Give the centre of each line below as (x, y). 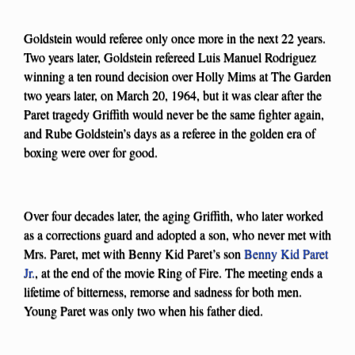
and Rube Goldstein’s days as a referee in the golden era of (170, 133)
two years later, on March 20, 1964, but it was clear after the (173, 95)
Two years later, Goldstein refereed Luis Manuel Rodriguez (170, 57)
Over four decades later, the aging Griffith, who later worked (174, 216)
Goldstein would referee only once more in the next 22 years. (175, 38)
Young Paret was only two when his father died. (143, 311)
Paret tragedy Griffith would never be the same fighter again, (174, 114)
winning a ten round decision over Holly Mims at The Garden (177, 76)
